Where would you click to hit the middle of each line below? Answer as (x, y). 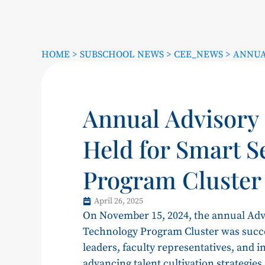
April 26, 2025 (118, 201)
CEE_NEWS (198, 54)
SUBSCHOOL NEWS (122, 54)
